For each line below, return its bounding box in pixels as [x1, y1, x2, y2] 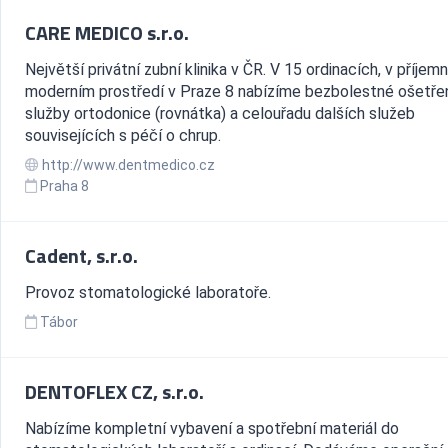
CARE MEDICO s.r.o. [25, 17, 189, 48]
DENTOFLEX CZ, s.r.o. [25, 376, 204, 407]
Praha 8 [40, 178, 89, 194]
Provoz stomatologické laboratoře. [25, 283, 271, 302]
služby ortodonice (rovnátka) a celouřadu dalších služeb [25, 104, 415, 123]
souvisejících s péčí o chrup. [25, 126, 221, 145]
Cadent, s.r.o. [25, 240, 138, 271]
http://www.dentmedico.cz [39, 157, 215, 173]
